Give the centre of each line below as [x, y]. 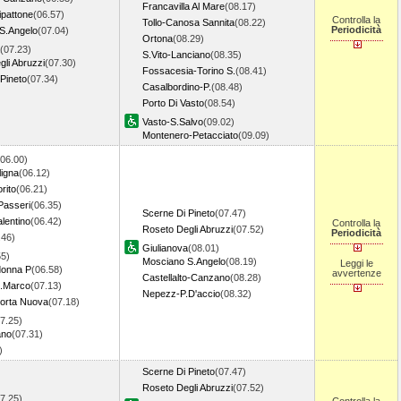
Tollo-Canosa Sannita [188, 22]
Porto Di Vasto [173, 103]
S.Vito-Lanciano [176, 55]
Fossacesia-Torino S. [189, 71]
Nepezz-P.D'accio [181, 294]
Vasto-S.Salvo [173, 122]
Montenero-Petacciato [190, 135]
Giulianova [165, 248]
